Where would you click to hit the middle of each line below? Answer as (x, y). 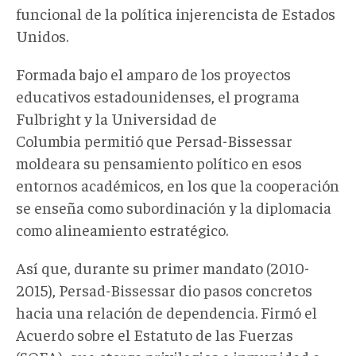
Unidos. (42, 35)
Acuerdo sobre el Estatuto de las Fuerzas (155, 334)
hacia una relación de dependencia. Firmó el (166, 311)
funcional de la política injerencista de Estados (176, 13)
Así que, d (49, 267)
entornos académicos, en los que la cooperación (178, 184)
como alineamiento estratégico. (122, 229)
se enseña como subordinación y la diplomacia (174, 207)
